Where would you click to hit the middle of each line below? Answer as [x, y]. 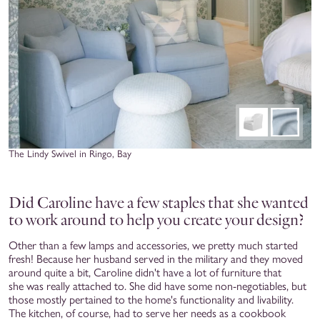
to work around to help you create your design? [158, 219]
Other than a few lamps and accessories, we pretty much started [153, 245]
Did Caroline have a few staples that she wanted [159, 202]
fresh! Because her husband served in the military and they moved [156, 259]
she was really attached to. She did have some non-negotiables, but [157, 286]
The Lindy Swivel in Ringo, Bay [70, 154]
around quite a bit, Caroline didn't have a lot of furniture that [145, 272]
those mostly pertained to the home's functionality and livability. [151, 299]
